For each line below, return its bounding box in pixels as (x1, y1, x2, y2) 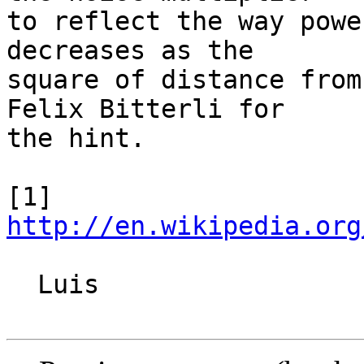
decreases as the (6, 36, 253, 66)
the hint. (6, 123, 145, 154)
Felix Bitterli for (6, 94, 284, 124)
